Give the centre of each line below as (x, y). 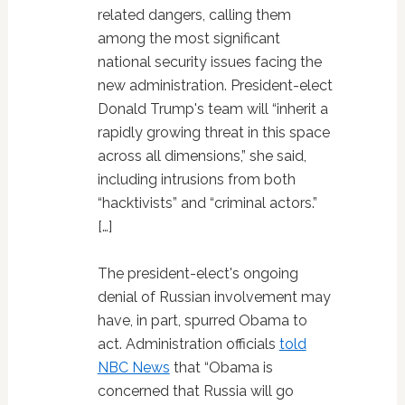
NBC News (133, 367)
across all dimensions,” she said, (202, 155)
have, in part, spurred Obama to (202, 320)
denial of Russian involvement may (214, 297)
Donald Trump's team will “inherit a (212, 108)
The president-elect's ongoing (198, 273)
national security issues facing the (209, 61)
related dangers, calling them (194, 14)
